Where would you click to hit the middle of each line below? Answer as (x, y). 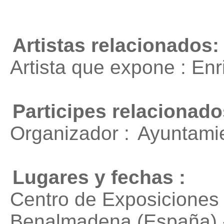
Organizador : (72, 133)
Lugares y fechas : (99, 177)
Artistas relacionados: (116, 45)
